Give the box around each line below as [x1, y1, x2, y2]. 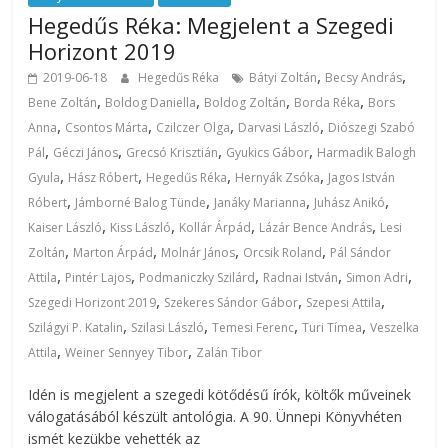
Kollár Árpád [179, 218, 252, 236]
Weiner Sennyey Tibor [65, 343, 189, 361]
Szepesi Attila [306, 293, 382, 311]
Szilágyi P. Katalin [28, 318, 124, 336]
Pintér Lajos [65, 268, 132, 286]
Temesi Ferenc [212, 318, 295, 336]
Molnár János [161, 243, 236, 261]
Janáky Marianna [214, 193, 307, 211]
